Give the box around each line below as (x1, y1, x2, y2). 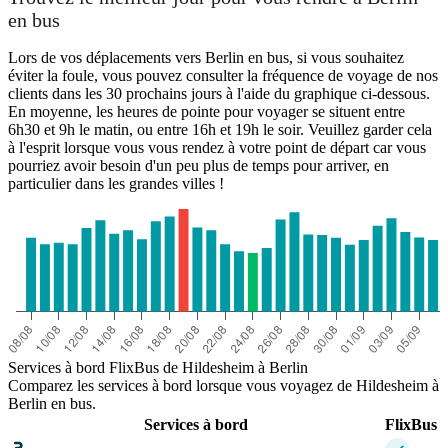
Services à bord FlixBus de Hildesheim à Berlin (8, 358, 308, 376)
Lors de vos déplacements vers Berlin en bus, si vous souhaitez (8, 48, 404, 66)
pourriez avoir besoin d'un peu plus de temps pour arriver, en (8, 156, 389, 174)
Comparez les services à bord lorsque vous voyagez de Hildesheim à (8, 376, 439, 394)
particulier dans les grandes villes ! (8, 174, 224, 192)
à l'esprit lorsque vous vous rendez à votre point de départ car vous (8, 138, 426, 156)
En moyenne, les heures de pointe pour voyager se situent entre (8, 102, 405, 120)
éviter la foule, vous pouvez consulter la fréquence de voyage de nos (8, 66, 438, 84)
